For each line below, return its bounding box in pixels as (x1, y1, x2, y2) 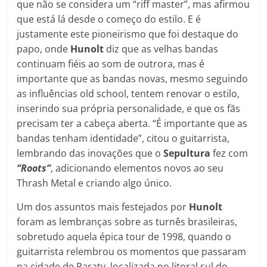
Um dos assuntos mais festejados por (17, 200, 190, 214)
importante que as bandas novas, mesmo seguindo (17, 72, 249, 86)
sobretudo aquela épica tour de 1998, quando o (17, 230, 232, 244)
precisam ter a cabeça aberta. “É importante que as (17, 117, 248, 131)
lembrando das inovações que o (17, 147, 164, 160)
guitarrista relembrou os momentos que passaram (17, 245, 247, 259)
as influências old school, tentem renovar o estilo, (17, 87, 240, 101)
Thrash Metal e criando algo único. (17, 176, 172, 190)
